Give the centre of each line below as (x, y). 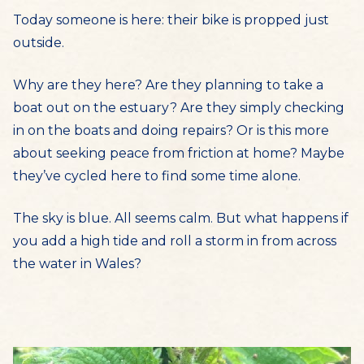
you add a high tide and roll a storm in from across (175, 241)
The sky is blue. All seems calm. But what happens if (181, 218)
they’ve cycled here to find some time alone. (157, 176)
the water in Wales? (77, 264)
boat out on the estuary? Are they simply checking (179, 108)
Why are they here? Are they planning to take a (168, 85)
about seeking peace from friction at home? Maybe (179, 153)
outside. (39, 43)
